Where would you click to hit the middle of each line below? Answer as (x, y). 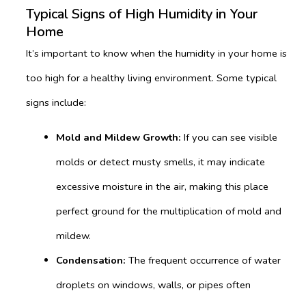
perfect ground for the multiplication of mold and (168, 211)
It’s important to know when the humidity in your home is (156, 54)
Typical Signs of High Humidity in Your (142, 14)
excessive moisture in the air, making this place (162, 186)
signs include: (56, 103)
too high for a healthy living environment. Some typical (151, 78)
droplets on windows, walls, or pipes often (153, 284)
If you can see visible (230, 137)
